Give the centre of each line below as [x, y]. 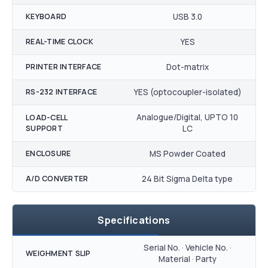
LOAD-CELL [47, 118]
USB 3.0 [187, 17]
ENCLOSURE [48, 154]
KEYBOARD [46, 17]
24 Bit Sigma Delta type [187, 179]
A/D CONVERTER [57, 179]
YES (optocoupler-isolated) [187, 92]
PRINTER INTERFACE [64, 67]
